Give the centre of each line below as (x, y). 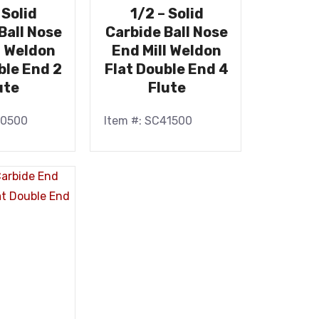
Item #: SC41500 (148, 121)
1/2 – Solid (167, 14)
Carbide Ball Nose (167, 32)
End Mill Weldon (167, 51)
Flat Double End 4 (167, 69)
